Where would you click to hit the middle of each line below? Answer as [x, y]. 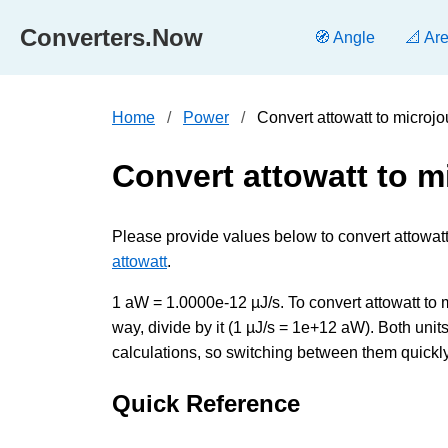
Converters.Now [111, 37]
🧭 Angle [344, 37]
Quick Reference [206, 403]
